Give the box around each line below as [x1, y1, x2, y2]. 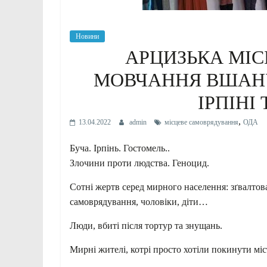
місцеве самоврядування [164, 117, 238, 126]
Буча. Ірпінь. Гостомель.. [70, 142, 170, 153]
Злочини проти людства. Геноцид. [70, 157, 209, 168]
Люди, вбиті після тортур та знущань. [70, 220, 222, 231]
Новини [76, 32, 99, 41]
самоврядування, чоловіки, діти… [70, 196, 208, 207]
